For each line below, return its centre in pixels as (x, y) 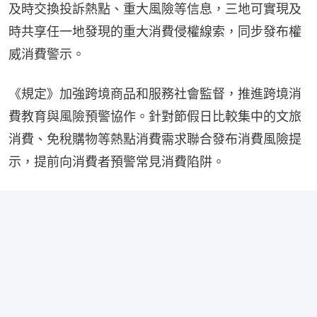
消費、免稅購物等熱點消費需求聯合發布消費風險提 (155, 139)
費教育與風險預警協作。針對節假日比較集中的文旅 (155, 116)
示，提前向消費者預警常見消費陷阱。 (117, 161)
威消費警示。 (47, 54)
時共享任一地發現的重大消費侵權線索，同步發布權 (155, 31)
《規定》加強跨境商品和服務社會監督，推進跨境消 (155, 93)
